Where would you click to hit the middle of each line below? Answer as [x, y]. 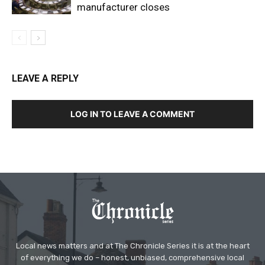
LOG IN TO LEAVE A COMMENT [132, 114]
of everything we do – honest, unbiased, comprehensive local [132, 258]
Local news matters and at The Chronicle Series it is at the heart [132, 246]
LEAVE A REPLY [45, 78]
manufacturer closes [123, 7]
